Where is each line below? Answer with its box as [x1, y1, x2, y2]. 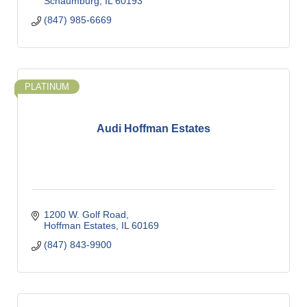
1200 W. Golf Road [43, 208, 126, 220]
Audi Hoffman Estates [97, 123, 210, 135]
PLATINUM [25, 81, 69, 92]
